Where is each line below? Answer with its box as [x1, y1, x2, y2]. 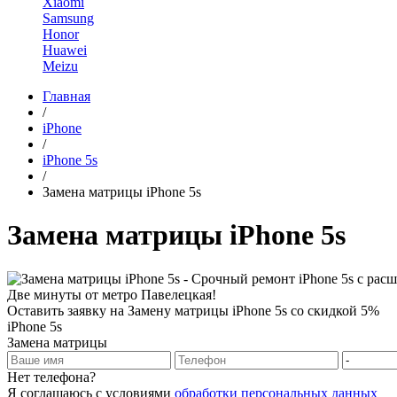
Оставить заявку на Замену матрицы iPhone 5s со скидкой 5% [7, 302, 379, 318]
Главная [43, 89, 90, 104]
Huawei [43, 43, 87, 58]
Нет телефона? [7, 369, 96, 385]
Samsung [43, 11, 94, 26]
